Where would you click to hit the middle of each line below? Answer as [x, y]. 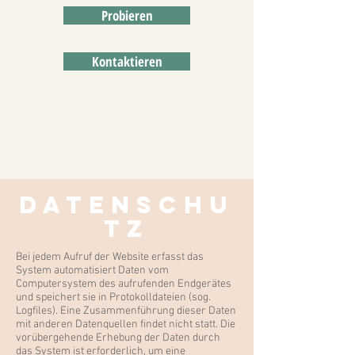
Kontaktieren [127, 61]
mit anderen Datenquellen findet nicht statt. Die [126, 324]
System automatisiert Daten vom [92, 271]
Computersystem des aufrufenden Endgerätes [124, 284]
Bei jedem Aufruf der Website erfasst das [110, 257]
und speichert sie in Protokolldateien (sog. [113, 298]
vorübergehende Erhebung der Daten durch [118, 338]
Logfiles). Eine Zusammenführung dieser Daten [126, 311]
